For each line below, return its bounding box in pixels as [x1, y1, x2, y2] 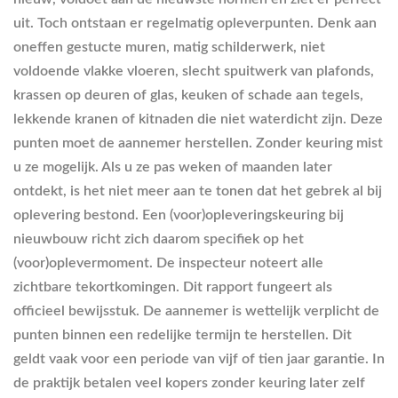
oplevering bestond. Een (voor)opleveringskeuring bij [13, 207, 344, 222]
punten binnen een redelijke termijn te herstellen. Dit [13, 327, 352, 342]
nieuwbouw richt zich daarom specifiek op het [13, 231, 304, 246]
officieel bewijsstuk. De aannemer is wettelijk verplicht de [13, 303, 379, 318]
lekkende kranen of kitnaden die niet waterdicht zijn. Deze [13, 111, 383, 126]
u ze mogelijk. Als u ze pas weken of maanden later [13, 159, 332, 174]
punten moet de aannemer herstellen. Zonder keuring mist [13, 135, 383, 150]
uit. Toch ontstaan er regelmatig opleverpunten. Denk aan [13, 15, 377, 30]
